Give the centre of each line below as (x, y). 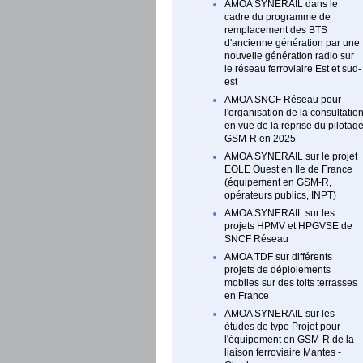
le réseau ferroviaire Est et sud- (293, 69)
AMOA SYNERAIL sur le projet (291, 157)
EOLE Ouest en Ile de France (288, 170)
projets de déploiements (278, 270)
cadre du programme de (278, 17)
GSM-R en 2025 (260, 139)
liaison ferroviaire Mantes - (283, 353)
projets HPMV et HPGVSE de (288, 226)
